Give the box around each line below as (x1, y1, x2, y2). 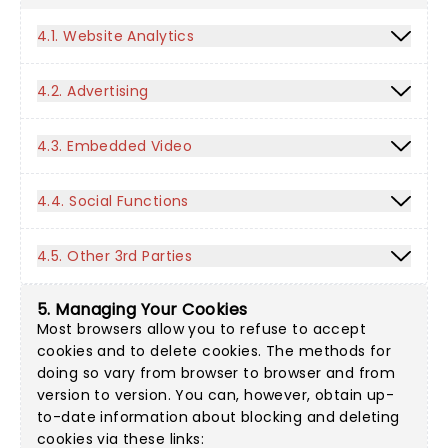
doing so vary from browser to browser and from (37, 363, 396, 383)
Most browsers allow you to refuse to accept (37, 319, 367, 339)
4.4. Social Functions (37, 191, 189, 211)
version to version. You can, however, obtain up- (37, 385, 395, 405)
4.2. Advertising (37, 81, 149, 101)
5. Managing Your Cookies (37, 298, 248, 321)
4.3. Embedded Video (37, 136, 192, 156)
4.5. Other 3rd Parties (37, 246, 193, 266)
